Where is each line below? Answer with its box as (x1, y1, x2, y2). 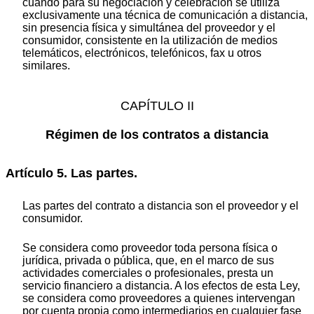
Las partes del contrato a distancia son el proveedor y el (22, 200, 299, 212)
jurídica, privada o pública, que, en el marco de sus (22, 254, 274, 267)
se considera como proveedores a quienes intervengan (22, 292, 295, 305)
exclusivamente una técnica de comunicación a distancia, (22, 8, 308, 21)
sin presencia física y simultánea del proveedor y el (22, 21, 275, 34)
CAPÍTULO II (120, 99, 194, 114)
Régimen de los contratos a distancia (46, 128, 268, 142)
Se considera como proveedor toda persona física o (22, 242, 278, 254)
